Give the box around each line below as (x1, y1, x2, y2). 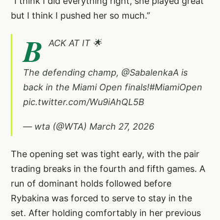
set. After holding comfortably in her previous (11, 208, 201, 219)
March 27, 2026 (89, 121, 154, 132)
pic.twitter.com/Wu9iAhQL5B (23, 97, 144, 108)
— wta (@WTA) (23, 121, 89, 132)
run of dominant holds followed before (11, 178, 171, 189)
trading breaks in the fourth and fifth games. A (11, 164, 205, 174)
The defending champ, (23, 67, 121, 78)
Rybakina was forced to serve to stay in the (11, 193, 192, 204)
